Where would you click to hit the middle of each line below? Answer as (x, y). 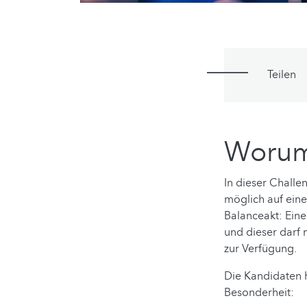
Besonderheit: (259, 293)
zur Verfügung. (260, 249)
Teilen (282, 75)
